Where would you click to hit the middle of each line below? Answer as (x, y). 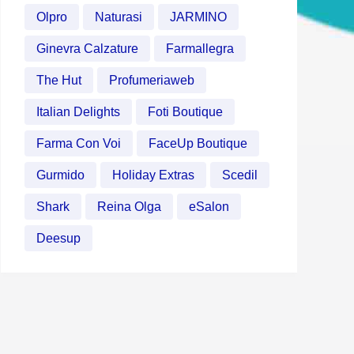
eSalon (209, 207)
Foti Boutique (185, 112)
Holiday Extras (153, 175)
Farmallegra (200, 49)
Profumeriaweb (152, 80)
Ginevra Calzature (87, 49)
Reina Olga (129, 207)
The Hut (59, 80)
